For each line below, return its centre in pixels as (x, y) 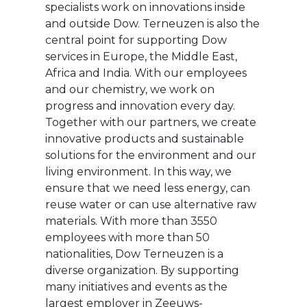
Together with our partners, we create (150, 122)
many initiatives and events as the (136, 286)
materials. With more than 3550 (131, 221)
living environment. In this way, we (138, 171)
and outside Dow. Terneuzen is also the (152, 23)
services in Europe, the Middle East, (141, 56)
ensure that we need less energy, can (147, 188)
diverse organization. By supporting (142, 270)
